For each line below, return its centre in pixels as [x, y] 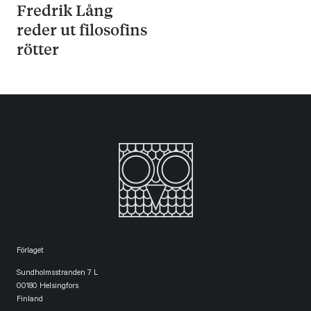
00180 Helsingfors [48, 287]
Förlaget [30, 252]
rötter [38, 49]
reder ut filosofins [82, 30]
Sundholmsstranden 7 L [58, 274]
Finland [30, 301]
